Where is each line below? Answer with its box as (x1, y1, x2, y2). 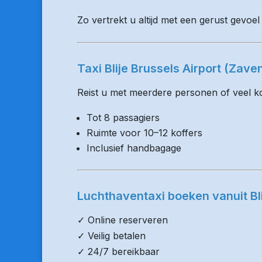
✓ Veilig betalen (77, 230, 146, 242)
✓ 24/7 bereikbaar (77, 246, 160, 257)
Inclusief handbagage (87, 142, 181, 154)
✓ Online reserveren (77, 214, 168, 226)
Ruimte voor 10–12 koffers (87, 127, 202, 139)
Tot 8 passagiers (87, 112, 160, 123)
